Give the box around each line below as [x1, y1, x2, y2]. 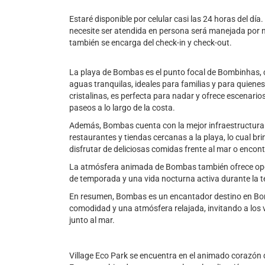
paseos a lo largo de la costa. [69, 103, 175, 112]
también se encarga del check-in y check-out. [69, 38, 232, 47]
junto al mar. [69, 215, 115, 225]
